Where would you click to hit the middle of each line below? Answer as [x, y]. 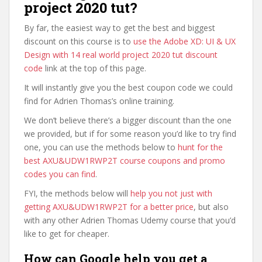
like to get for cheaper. [67, 234]
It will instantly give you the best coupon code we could [128, 87]
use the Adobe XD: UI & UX [185, 41]
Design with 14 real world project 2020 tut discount [121, 55]
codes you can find [60, 174]
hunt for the [200, 147]
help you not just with [171, 193]
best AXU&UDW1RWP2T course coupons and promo [125, 161]
